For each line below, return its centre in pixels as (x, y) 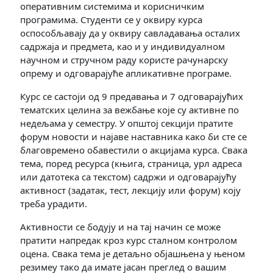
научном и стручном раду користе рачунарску (124, 59)
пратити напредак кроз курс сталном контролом (129, 240)
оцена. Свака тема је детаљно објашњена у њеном (133, 253)
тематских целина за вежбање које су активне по (129, 109)
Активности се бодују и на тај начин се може (120, 226)
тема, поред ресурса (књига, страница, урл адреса (131, 163)
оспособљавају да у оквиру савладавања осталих (130, 33)
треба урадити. (54, 203)
